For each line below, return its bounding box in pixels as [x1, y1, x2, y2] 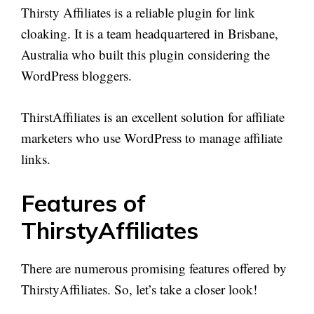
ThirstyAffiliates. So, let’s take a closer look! [21, 280, 257, 299]
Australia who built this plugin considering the [21, 46, 270, 64]
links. [21, 149, 50, 168]
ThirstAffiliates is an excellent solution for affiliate [21, 107, 285, 125]
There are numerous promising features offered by [21, 259, 287, 278]
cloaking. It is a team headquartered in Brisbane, [21, 25, 278, 43]
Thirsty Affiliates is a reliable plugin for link [21, 4, 255, 22]
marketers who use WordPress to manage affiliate [21, 128, 282, 146]
